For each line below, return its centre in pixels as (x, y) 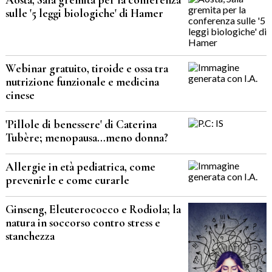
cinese (20, 95)
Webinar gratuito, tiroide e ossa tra (87, 68)
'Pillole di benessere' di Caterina (81, 124)
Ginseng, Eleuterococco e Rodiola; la (93, 209)
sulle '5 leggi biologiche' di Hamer (84, 13)
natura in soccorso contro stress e (83, 223)
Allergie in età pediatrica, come (80, 167)
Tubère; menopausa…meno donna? (87, 138)
